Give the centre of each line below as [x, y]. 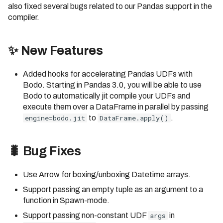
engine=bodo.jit [55, 118]
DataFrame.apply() [134, 118]
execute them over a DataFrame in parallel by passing [116, 107]
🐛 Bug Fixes [45, 151]
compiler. [24, 17]
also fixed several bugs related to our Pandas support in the [110, 6]
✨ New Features [56, 51]
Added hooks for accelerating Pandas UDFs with [108, 74]
